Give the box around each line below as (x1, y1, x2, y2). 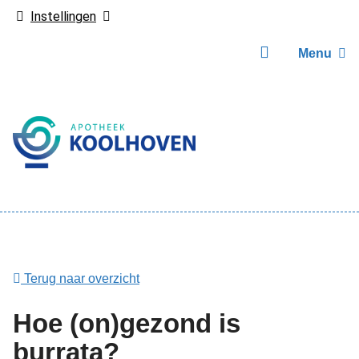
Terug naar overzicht (21, 272, 139, 285)
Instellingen (30, 9, 96, 24)
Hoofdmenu (12, 210, 122, 232)
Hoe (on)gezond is (13, 308, 240, 338)
